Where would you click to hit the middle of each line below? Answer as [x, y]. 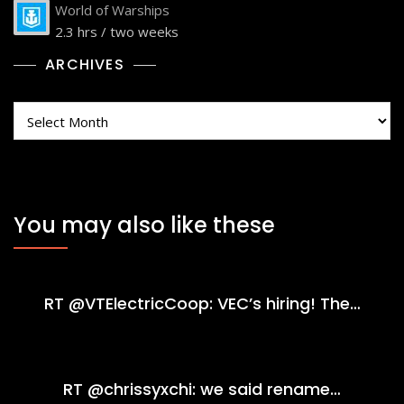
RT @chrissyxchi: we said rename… [202, 390]
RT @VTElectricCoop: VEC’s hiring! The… [202, 304]
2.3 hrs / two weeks [117, 32]
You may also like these [144, 225]
